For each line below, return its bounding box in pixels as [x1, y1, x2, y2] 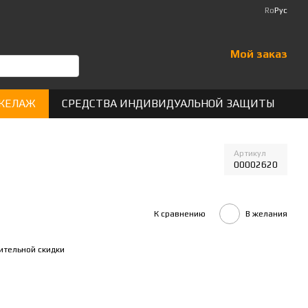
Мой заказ [230, 47, 287, 60]
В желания [245, 208, 287, 219]
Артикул [234, 148, 266, 158]
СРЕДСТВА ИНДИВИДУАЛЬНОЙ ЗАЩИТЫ [62, 97, 274, 110]
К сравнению [154, 208, 206, 219]
